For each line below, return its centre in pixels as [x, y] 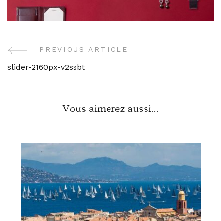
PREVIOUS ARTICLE [84, 50]
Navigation [49, 80]
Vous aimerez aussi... [110, 109]
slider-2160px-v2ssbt [46, 67]
